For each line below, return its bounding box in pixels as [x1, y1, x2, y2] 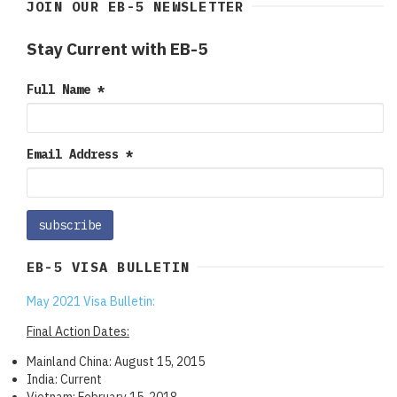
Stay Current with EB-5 [27, 37, 207, 59]
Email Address [27, 145, 126, 162]
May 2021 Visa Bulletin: [27, 292, 155, 309]
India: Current [27, 370, 102, 387]
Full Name [27, 81, 97, 97]
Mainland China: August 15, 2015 [27, 353, 205, 370]
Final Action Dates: [27, 323, 129, 339]
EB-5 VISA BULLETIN [27, 257, 191, 276]
